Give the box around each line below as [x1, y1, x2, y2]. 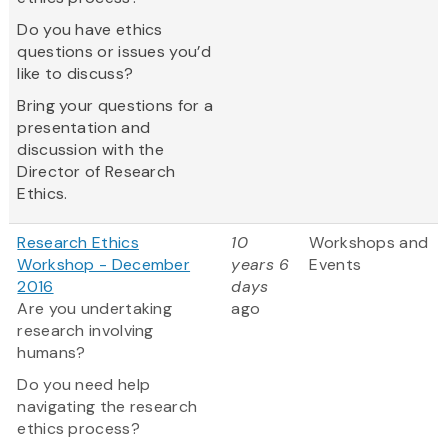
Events [309, 254, 362, 276]
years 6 [231, 254, 290, 276]
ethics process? [17, 418, 140, 440]
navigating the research [17, 396, 198, 418]
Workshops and [309, 232, 429, 254]
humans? [17, 342, 86, 364]
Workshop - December [17, 254, 191, 276]
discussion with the [17, 139, 165, 161]
